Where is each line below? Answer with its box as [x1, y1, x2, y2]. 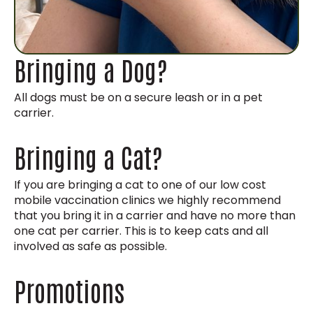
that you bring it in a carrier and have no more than [14, 208, 296, 224]
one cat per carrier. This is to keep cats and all [14, 223, 268, 240]
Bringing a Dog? [14, 52, 168, 87]
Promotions [14, 272, 124, 307]
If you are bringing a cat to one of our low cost [14, 177, 266, 194]
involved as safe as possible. [14, 238, 167, 255]
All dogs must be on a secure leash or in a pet [14, 89, 263, 106]
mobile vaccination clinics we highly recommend [14, 192, 281, 209]
